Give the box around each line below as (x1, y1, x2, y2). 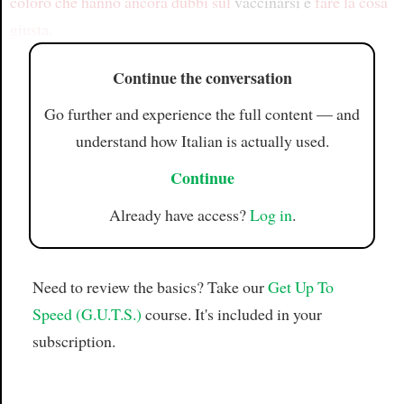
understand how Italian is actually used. (75, 130, 329, 152)
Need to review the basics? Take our (32, 276, 268, 298)
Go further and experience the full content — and (44, 103, 360, 125)
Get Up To (267, 276, 334, 298)
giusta (9, 18, 49, 40)
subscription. (32, 330, 115, 353)
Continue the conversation (112, 65, 292, 89)
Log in (249, 203, 292, 225)
